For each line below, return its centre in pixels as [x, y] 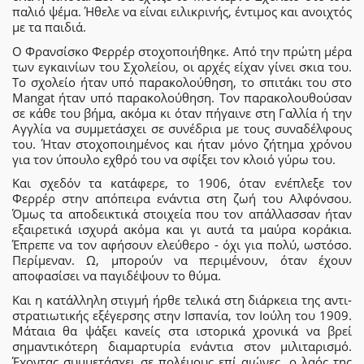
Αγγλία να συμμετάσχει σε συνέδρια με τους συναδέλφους [182, 128]
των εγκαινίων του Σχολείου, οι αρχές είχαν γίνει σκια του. [182, 66]
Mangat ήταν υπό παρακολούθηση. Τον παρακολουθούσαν [182, 97]
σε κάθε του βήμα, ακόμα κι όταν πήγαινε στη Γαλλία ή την [182, 113]
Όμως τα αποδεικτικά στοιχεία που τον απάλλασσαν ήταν [182, 214]
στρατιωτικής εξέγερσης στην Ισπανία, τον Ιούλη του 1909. [182, 315]
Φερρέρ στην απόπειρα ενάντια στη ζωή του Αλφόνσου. [182, 199]
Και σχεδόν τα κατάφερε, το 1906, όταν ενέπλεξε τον [182, 183]
